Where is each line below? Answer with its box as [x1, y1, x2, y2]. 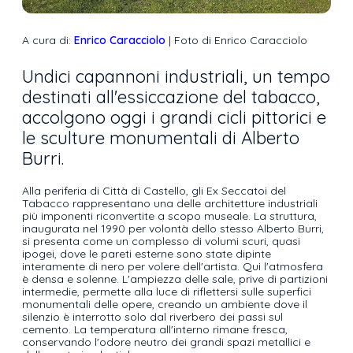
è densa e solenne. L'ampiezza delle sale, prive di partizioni [22, 272, 328, 287]
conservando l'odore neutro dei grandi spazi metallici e [22, 335, 310, 350]
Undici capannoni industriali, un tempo [22, 65, 330, 88]
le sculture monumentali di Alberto [22, 127, 299, 150]
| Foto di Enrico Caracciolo [165, 33, 307, 48]
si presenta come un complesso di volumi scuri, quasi [22, 234, 300, 249]
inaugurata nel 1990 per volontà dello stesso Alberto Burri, [22, 221, 324, 236]
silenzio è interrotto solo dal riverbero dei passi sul [22, 310, 283, 325]
